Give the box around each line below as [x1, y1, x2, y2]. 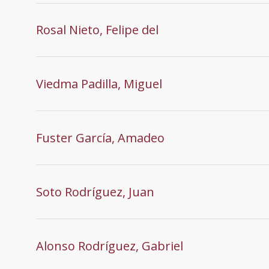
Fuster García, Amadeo [36, 129, 165, 146]
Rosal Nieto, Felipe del [36, 21, 159, 38]
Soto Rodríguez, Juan [36, 183, 154, 200]
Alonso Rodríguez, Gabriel [36, 237, 183, 254]
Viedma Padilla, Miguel [36, 75, 162, 92]
